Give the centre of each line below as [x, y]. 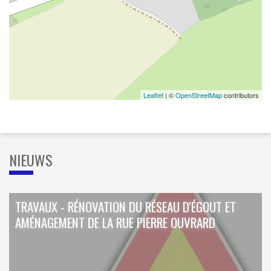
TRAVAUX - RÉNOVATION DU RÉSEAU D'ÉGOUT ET [126, 207]
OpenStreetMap [199, 95]
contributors [240, 95]
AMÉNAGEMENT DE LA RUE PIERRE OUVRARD [115, 223]
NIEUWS [31, 160]
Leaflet [153, 95]
